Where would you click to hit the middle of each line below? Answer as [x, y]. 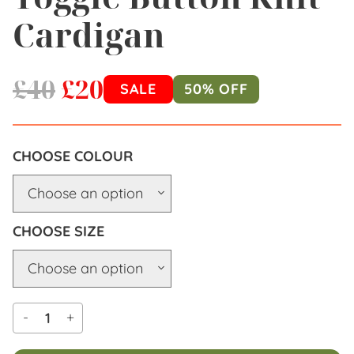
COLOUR [104, 156]
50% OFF [216, 88]
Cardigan [89, 35]
